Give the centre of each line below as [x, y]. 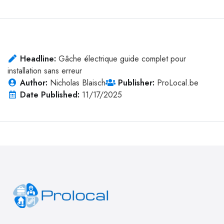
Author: [34, 82]
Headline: [38, 58]
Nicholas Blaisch [77, 82]
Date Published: [50, 94]
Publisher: [136, 82]
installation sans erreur [45, 70]
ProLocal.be [177, 82]
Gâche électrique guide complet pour [122, 58]
